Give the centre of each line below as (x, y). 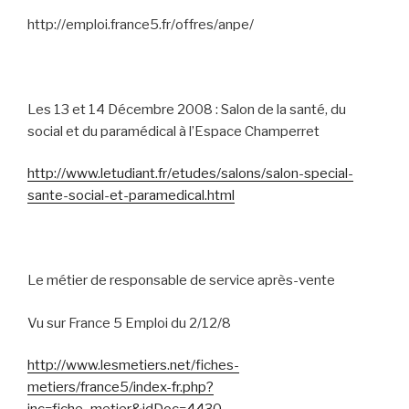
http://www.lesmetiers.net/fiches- (133, 365)
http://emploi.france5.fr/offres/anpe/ (141, 24)
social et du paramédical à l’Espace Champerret (173, 131)
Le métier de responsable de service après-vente (181, 280)
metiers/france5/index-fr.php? (121, 387)
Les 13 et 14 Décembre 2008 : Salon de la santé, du (187, 109)
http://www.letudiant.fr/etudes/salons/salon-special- (190, 173)
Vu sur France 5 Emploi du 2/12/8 (129, 323)
